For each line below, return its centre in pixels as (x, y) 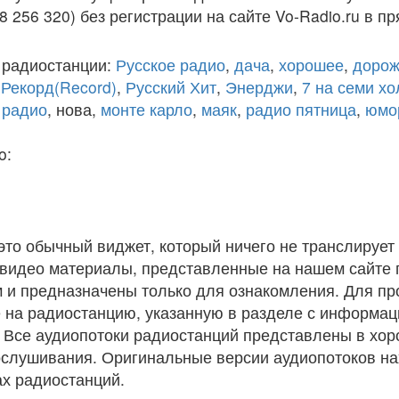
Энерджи (259, 87)
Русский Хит (171, 87)
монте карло (147, 109)
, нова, (74, 109)
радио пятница (301, 109)
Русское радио (171, 65)
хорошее (311, 65)
